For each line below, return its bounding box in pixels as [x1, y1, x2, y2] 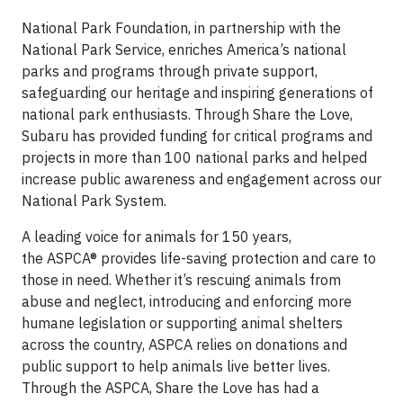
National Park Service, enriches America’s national [22, 40, 346, 58]
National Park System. [22, 191, 166, 210]
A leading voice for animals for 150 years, [22, 227, 291, 246]
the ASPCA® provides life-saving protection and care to [22, 248, 376, 267]
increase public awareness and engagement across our [22, 169, 381, 188]
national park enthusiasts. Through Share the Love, [22, 104, 353, 123]
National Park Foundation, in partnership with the [22, 18, 341, 37]
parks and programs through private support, [22, 61, 318, 80]
